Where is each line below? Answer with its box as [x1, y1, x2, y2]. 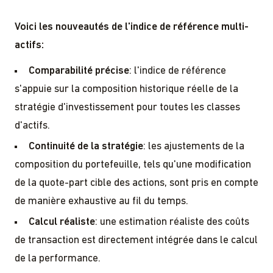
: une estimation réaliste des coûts [94, 216, 249, 227]
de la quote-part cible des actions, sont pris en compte [15, 177, 258, 188]
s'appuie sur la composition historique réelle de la [15, 83, 238, 94]
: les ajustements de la [143, 141, 244, 152]
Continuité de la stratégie [28, 141, 143, 152]
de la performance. [15, 253, 101, 264]
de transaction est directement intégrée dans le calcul [15, 235, 258, 246]
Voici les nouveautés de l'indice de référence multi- [15, 21, 249, 32]
